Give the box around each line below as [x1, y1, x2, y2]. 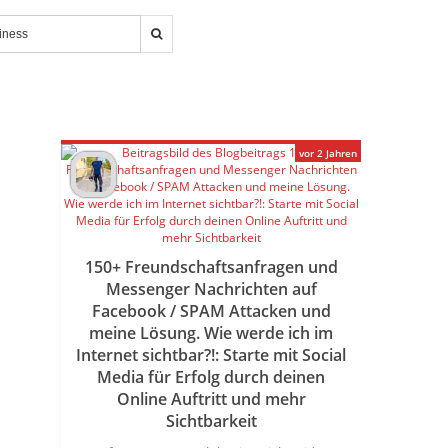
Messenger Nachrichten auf [105, 278, 317, 300]
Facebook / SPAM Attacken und [91, 300, 331, 322]
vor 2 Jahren [299, 146, 357, 160]
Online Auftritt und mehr [116, 388, 306, 410]
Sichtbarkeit [165, 410, 257, 432]
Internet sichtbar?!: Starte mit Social [76, 344, 346, 366]
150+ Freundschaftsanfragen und [84, 256, 338, 278]
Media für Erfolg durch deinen [97, 366, 325, 388]
